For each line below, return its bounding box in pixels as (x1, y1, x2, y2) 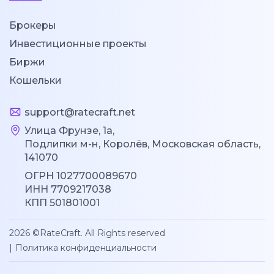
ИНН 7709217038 (24, 183, 111, 195)
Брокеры (9, 19, 56, 31)
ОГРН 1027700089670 (24, 169, 137, 182)
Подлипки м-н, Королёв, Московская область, (24, 138, 261, 150)
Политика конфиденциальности (15, 242, 157, 253)
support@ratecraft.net (24, 106, 135, 118)
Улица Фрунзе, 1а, (24, 124, 114, 136)
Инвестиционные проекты (9, 37, 147, 50)
